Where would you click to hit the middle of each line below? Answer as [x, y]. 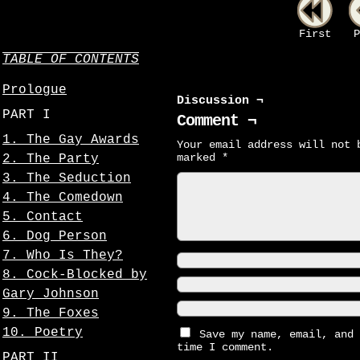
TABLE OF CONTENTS [71, 59]
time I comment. [225, 347]
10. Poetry [43, 333]
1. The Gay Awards [71, 140]
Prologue [35, 90]
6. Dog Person [55, 236]
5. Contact [43, 217]
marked [199, 157]
